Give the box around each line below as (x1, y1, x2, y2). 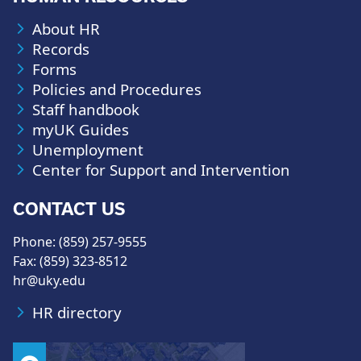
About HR (32, 19, 100, 39)
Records (32, 39, 89, 59)
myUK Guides (32, 119, 129, 139)
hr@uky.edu (13, 272, 85, 289)
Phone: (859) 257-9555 (13, 233, 147, 251)
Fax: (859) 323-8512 (13, 252, 127, 270)
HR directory (32, 302, 122, 322)
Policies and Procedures (32, 79, 201, 99)
